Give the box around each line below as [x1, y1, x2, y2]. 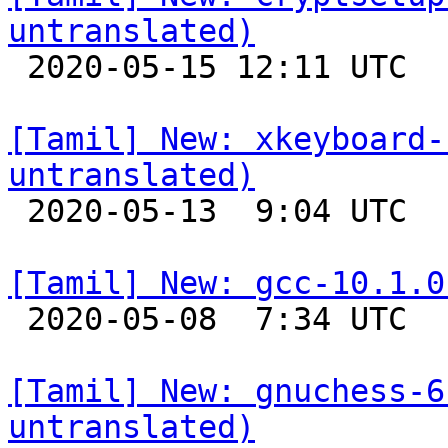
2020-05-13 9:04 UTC [8, 193, 27, 229]
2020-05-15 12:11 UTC [8, 49, 27, 85]
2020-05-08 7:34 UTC [8, 301, 27, 337]
